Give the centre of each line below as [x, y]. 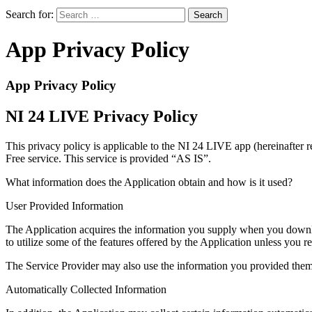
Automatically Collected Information [86, 289]
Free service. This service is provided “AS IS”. [108, 158]
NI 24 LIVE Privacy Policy [102, 116]
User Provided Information [64, 205]
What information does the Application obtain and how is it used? [149, 182]
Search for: [30, 14]
